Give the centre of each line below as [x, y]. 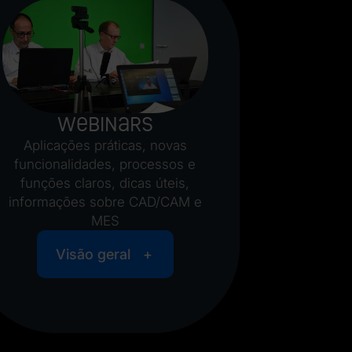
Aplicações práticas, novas [105, 146]
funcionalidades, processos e [105, 165]
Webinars [105, 125]
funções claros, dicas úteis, [105, 183]
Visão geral [93, 255]
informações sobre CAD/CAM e [105, 202]
